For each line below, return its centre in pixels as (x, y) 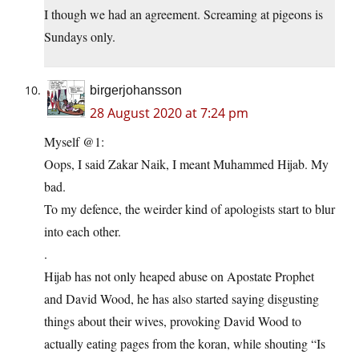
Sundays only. (80, 37)
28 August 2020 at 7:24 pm (169, 113)
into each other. (83, 232)
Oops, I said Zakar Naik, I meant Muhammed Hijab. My (186, 164)
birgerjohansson (136, 91)
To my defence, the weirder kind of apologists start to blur (190, 209)
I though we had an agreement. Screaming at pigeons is (184, 14)
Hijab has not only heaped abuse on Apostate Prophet (179, 276)
